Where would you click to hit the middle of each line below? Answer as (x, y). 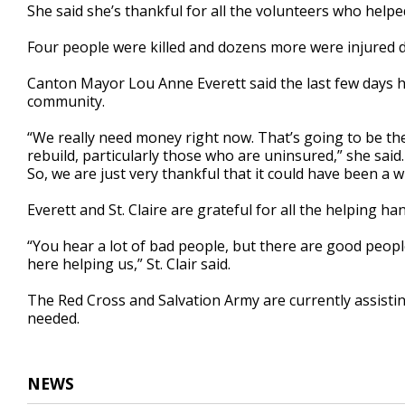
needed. (53, 319)
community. (66, 102)
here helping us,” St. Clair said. (131, 264)
